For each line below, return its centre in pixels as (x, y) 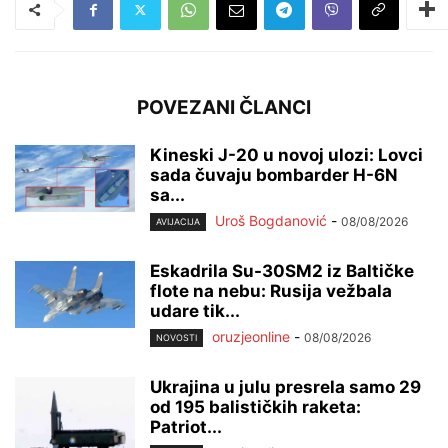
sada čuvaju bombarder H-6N (274, 174)
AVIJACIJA (178, 221)
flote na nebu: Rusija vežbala (271, 290)
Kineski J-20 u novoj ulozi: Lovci (286, 154)
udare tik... (195, 310)
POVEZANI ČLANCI (224, 107)
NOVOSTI (176, 338)
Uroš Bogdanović (271, 220)
